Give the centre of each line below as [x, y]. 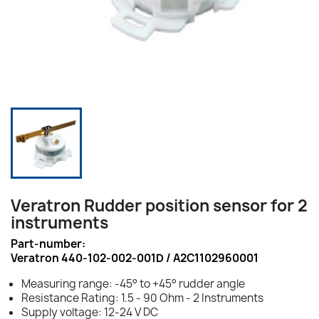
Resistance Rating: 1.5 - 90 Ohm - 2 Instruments [142, 298]
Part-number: [48, 244]
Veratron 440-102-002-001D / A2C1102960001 [135, 258]
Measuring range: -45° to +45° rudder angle [133, 283]
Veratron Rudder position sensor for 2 [159, 205]
